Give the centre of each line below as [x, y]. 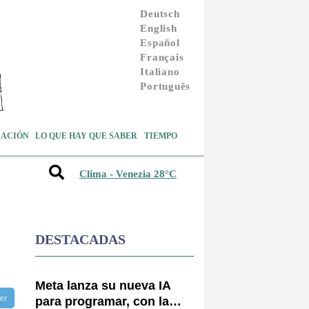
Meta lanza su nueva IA [103, 285]
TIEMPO [160, 136]
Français [162, 57]
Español [160, 42]
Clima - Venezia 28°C [128, 174]
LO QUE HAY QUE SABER [87, 136]
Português [165, 86]
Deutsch [160, 13]
